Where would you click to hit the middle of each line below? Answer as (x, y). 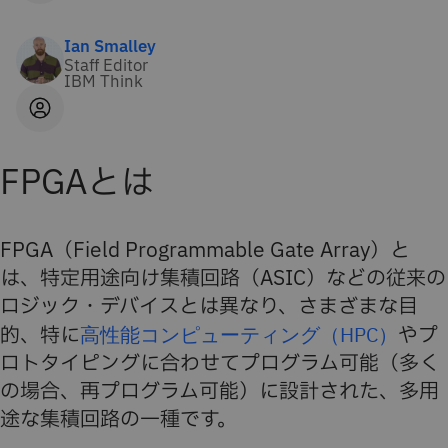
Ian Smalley (110, 47)
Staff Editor (106, 66)
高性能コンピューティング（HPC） (239, 334)
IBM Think (103, 82)
